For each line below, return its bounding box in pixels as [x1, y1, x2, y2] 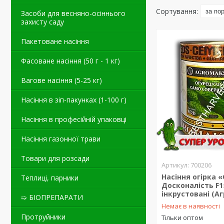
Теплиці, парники [21, 173, 78, 182]
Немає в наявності [161, 201, 220, 210]
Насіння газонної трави [21, 134, 100, 143]
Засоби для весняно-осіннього [21, 8, 125, 18]
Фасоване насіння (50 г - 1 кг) [21, 56, 120, 65]
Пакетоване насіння [21, 36, 89, 46]
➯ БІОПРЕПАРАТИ [21, 192, 83, 202]
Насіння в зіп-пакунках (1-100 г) [21, 95, 126, 104]
